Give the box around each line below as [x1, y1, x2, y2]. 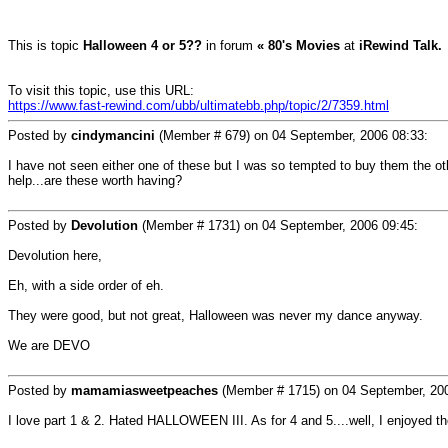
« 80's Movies [257, 38, 340, 53]
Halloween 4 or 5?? [83, 38, 202, 53]
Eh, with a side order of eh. [8, 278, 164, 293]
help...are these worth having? [8, 173, 182, 188]
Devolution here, [8, 248, 102, 263]
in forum [202, 38, 257, 53]
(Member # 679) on [155, 128, 272, 143]
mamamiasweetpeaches [71, 383, 218, 398]
